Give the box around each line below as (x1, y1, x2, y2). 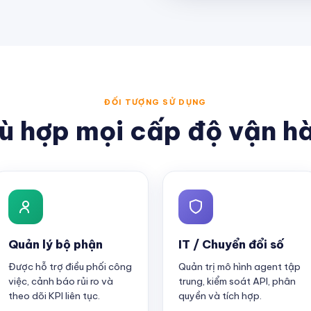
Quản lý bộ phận (8, 237, 103, 251)
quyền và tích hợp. (178, 289, 262, 302)
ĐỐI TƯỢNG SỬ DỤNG (104, 97, 207, 107)
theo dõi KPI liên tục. (8, 289, 100, 302)
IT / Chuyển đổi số (178, 237, 284, 251)
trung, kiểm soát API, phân (178, 275, 296, 287)
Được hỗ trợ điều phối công (8, 260, 132, 273)
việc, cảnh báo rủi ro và (8, 275, 113, 287)
